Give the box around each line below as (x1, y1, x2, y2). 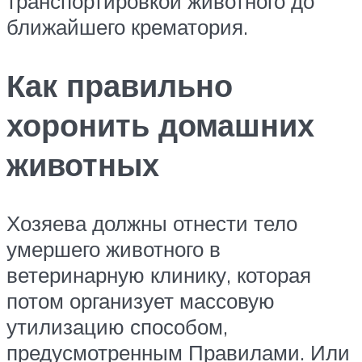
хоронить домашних (6, 104, 314, 145)
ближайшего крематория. (6, 13, 248, 40)
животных (6, 144, 159, 184)
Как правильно (6, 65, 233, 105)
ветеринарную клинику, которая (6, 261, 311, 288)
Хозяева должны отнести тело (6, 209, 297, 236)
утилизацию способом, (6, 313, 228, 339)
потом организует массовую (6, 287, 275, 314)
